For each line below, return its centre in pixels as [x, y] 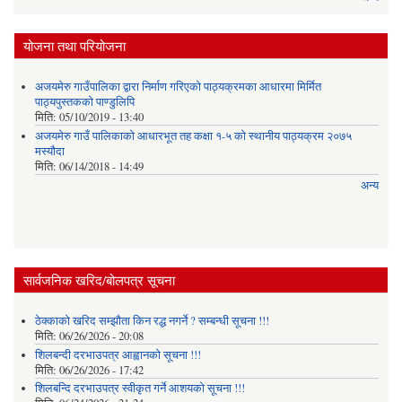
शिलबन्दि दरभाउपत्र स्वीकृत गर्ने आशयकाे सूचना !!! [140, 389]
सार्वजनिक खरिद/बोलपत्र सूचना [99, 280]
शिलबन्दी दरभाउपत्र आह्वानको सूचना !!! [118, 354]
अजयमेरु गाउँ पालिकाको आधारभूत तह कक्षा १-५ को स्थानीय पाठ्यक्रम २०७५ [193, 135]
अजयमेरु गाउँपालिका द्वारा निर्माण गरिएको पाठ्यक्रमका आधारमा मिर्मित [178, 87]
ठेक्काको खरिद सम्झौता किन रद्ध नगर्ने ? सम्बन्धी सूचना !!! [152, 321]
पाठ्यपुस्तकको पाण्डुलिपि [84, 102]
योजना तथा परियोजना [74, 45]
